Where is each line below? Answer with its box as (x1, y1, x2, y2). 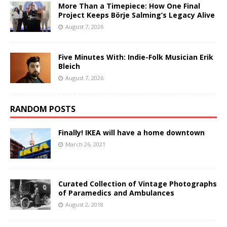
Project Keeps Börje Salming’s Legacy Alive (58, 10, 215, 20)
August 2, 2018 (65, 200, 103, 208)
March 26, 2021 (65, 140, 105, 148)
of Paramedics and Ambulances (58, 187, 174, 198)
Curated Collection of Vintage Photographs (58, 178, 217, 188)
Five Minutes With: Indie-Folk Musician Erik (58, 52, 213, 62)
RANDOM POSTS (10, 103, 75, 115)
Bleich (58, 61, 80, 71)
